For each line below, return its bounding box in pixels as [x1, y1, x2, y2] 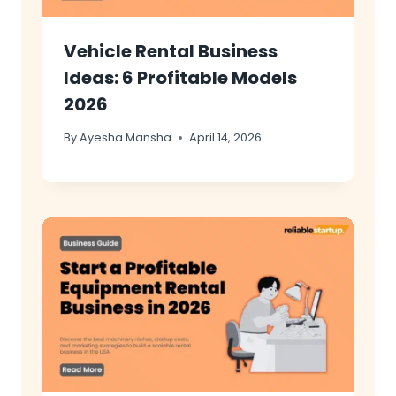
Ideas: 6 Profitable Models [64, 65, 297, 91]
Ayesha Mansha [80, 130, 172, 146]
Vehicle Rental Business [64, 39, 278, 65]
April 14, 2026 [189, 130, 263, 146]
